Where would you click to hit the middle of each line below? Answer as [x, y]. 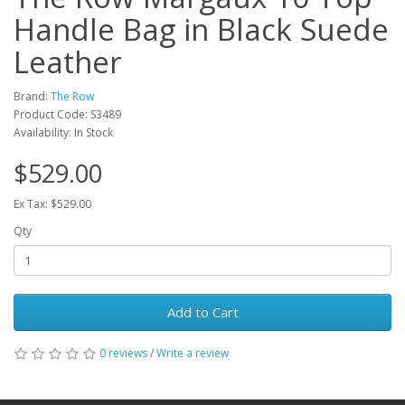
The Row [72, 96]
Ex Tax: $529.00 [52, 204]
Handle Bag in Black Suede [201, 29]
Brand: [32, 96]
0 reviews [123, 353]
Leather [68, 62]
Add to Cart [202, 312]
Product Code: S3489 [67, 114]
